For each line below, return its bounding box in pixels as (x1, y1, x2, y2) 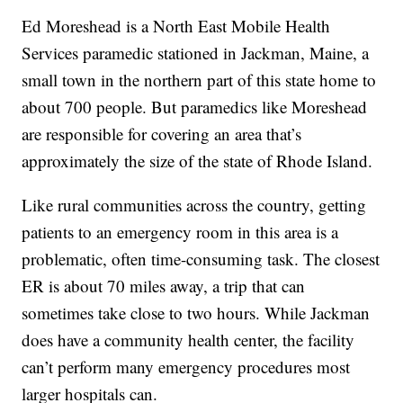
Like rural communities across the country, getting (22, 193, 367, 216)
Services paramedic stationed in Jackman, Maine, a (22, 40, 370, 64)
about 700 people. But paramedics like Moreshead (22, 94, 368, 118)
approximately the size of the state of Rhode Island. (22, 148, 373, 172)
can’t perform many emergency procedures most (22, 354, 351, 378)
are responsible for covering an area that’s (22, 121, 302, 145)
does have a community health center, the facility (22, 327, 355, 351)
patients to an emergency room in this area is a (22, 219, 339, 243)
